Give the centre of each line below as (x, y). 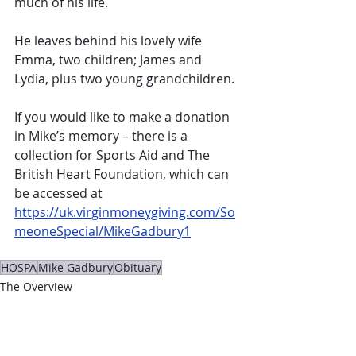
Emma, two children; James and (110, 60)
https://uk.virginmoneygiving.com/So (125, 213)
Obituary (138, 268)
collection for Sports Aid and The (114, 155)
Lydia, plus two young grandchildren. (124, 79)
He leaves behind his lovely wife (110, 41)
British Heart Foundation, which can (123, 174)
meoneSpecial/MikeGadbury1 (103, 232)
